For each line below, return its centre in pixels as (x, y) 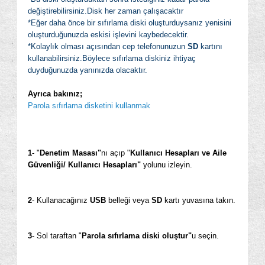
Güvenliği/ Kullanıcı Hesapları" (84, 165)
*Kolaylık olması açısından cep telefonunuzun (108, 46)
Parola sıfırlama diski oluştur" (137, 236)
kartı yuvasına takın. (199, 200)
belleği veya (129, 200)
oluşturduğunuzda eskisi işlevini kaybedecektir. (108, 35)
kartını (211, 46)
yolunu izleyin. (167, 165)
